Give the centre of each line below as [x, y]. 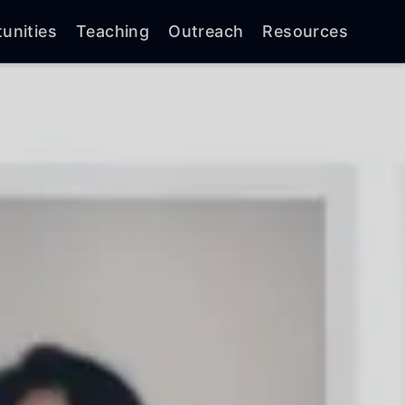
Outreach [206, 31]
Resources [305, 31]
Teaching [113, 31]
